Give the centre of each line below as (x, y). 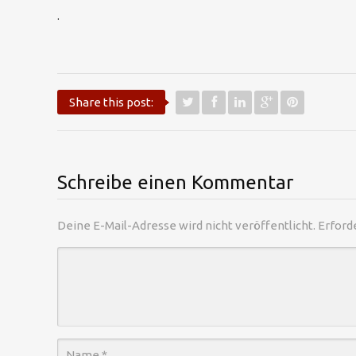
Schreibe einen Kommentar (175, 182)
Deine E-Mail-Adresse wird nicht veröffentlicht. (186, 225)
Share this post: (111, 102)
